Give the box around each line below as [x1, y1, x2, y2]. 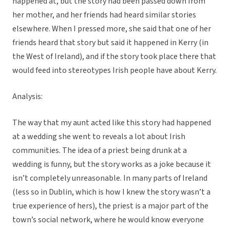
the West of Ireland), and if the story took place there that [12, 51, 216, 63]
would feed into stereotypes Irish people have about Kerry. [12, 65, 217, 76]
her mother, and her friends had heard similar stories [12, 9, 196, 21]
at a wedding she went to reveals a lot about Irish [12, 131, 185, 143]
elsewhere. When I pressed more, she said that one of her [12, 23, 211, 35]
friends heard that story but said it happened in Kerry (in [12, 37, 208, 49]
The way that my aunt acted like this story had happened [12, 117, 211, 129]
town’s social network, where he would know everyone [12, 214, 204, 226]
